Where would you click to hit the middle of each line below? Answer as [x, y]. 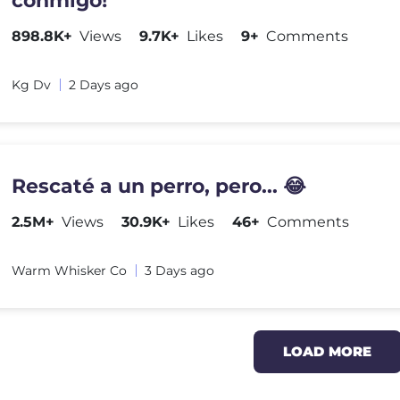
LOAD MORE [327, 351]
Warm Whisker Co [70, 271]
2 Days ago [104, 85]
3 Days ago [180, 271]
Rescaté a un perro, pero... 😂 [159, 186]
